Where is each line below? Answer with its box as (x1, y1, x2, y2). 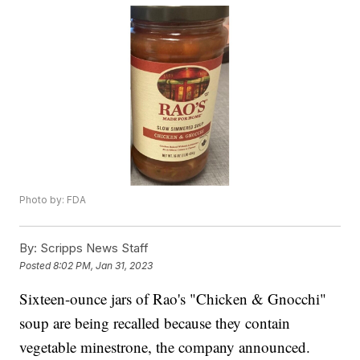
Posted (19, 259, 54, 272)
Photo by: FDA (19, 194, 87, 207)
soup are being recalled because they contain (19, 313, 291, 333)
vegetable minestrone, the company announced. (19, 337, 311, 358)
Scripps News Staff (37, 240, 149, 256)
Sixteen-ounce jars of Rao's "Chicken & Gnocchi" (19, 288, 327, 309)
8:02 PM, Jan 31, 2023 (53, 259, 153, 272)
